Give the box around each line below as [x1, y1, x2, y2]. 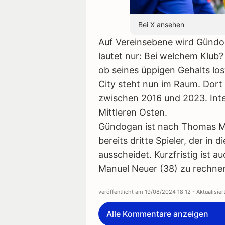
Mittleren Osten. [98, 106, 167, 118]
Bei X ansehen [138, 20, 184, 29]
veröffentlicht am [98, 188, 145, 195]
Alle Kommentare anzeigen [106, 208, 208, 219]
